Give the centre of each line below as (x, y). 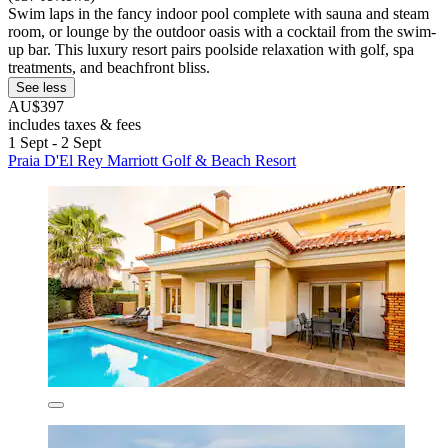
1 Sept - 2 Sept (54, 143)
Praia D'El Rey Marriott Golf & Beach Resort (152, 161)
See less (41, 88)
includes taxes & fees (74, 125)
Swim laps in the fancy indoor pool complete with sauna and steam (218, 14)
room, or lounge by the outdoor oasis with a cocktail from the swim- (222, 32)
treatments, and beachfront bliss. (109, 68)
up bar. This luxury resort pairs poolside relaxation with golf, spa (211, 50)
